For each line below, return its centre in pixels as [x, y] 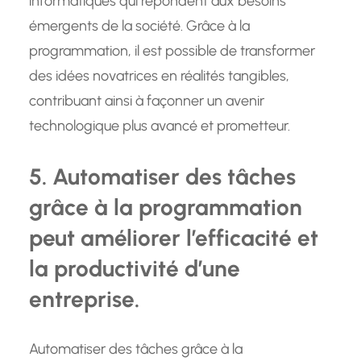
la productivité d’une [135, 269]
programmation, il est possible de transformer [172, 51]
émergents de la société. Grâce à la [139, 26]
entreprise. [84, 299]
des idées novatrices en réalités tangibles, [159, 76]
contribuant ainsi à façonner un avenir [147, 101]
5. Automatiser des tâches [162, 177]
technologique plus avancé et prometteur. [160, 126]
